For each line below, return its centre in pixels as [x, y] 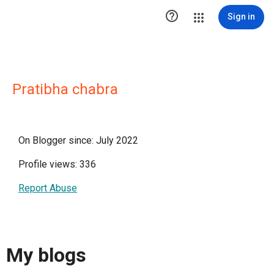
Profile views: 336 [57, 164]
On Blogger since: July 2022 [78, 140]
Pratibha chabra [65, 89]
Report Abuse [48, 188]
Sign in [241, 17]
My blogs [46, 255]
